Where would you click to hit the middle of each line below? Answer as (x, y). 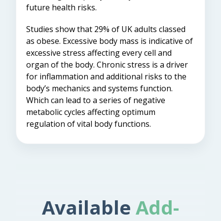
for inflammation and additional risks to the (106, 76)
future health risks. (61, 7)
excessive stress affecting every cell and (99, 53)
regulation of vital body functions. (89, 124)
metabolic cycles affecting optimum (91, 112)
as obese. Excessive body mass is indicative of (110, 41)
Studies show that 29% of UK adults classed (106, 29)
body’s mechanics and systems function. (99, 88)
